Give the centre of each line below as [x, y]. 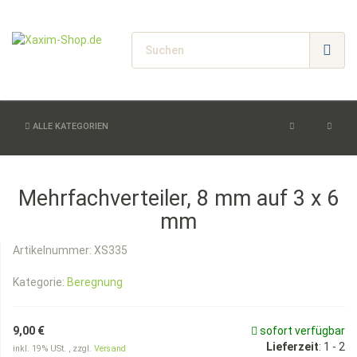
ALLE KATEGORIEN [69, 126]
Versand [110, 349]
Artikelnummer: [53, 250]
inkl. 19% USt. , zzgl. [53, 349]
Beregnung [95, 282]
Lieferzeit [292, 347]
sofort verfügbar [301, 331]
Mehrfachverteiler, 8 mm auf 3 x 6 [178, 198]
